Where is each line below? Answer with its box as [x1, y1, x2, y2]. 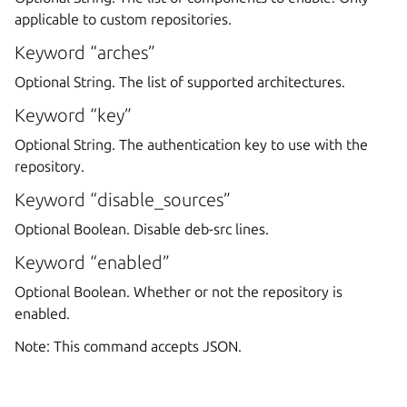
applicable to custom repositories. [15, 10, 232, 27]
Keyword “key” [15, 104, 132, 125]
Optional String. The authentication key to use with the [15, 135, 368, 153]
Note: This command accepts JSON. [15, 337, 242, 354]
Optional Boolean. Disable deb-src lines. [15, 220, 269, 237]
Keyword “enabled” [15, 251, 170, 273]
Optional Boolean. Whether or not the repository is [15, 283, 342, 300]
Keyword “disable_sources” [15, 188, 231, 210]
